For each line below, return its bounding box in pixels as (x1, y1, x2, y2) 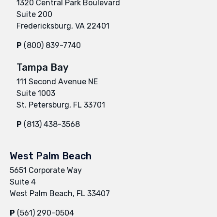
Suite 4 (10, 177, 36, 186)
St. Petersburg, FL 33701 (16, 100, 105, 109)
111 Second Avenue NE (16, 77, 98, 86)
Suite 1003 (16, 88, 55, 98)
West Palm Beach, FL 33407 (10, 188, 110, 198)
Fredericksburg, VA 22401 (16, 21, 109, 31)
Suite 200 (16, 9, 52, 19)
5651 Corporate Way (10, 165, 82, 175)
